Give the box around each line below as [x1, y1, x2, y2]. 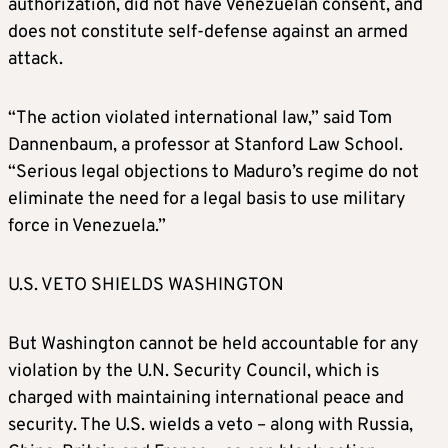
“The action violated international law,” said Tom [8, 107, 392, 131]
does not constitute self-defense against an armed [8, 21, 408, 45]
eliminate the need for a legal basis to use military [8, 188, 406, 212]
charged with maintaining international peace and [8, 387, 404, 411]
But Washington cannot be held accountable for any [8, 333, 419, 357]
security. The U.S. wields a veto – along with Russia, [8, 414, 413, 438]
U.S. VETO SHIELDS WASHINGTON [8, 274, 284, 298]
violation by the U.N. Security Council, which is [8, 360, 379, 384]
